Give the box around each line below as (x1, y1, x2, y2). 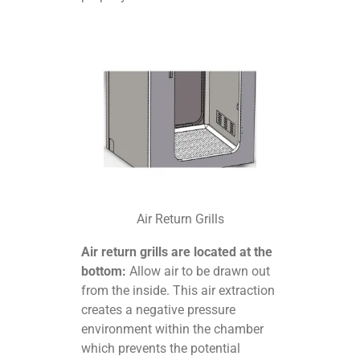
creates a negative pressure (81, 301, 236, 317)
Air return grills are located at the (81, 243, 273, 260)
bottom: (81, 263, 127, 279)
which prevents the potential (81, 340, 241, 356)
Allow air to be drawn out (126, 263, 271, 279)
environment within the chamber (81, 321, 264, 337)
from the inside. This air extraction (81, 282, 276, 298)
